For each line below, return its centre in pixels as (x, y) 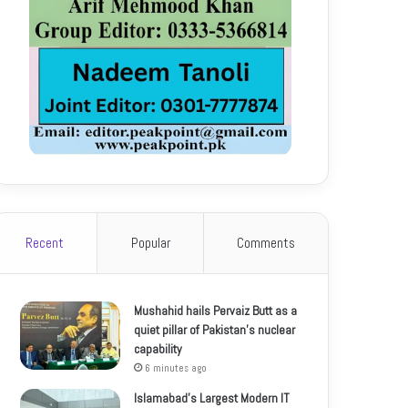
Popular (150, 242)
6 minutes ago (176, 367)
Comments (265, 242)
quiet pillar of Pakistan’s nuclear (215, 329)
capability (158, 348)
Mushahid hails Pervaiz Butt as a (216, 310)
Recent (45, 242)
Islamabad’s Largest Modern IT (212, 398)
